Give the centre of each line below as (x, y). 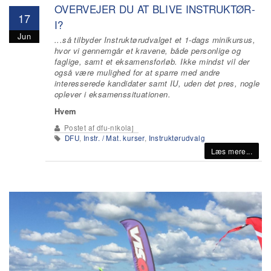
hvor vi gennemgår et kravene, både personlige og (148, 51)
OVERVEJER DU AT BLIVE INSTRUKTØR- (155, 9)
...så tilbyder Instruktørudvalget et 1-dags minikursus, (155, 40)
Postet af (79, 128)
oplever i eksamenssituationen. (113, 94)
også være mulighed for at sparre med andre (137, 72)
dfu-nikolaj (115, 128)
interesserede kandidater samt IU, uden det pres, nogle (157, 83)
